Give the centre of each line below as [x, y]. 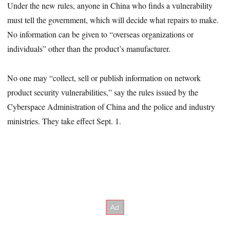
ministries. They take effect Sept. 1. [64, 121]
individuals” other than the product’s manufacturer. [89, 48]
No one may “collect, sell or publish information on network [104, 78]
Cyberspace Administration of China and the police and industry [111, 106]
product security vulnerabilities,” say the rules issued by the [103, 92]
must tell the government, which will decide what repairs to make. [113, 20]
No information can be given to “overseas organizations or [101, 34]
